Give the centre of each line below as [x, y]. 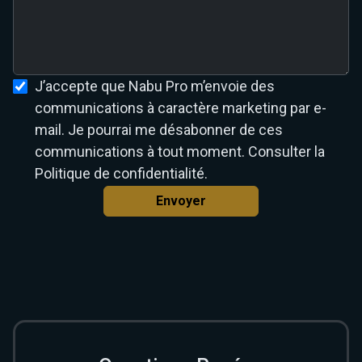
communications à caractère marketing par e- [181, 108]
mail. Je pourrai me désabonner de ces [159, 130]
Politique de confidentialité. [121, 173]
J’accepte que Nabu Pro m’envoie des [155, 86]
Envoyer [181, 201]
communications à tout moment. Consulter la [180, 152]
